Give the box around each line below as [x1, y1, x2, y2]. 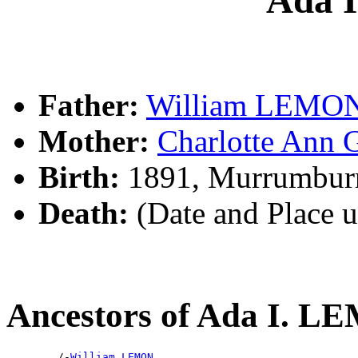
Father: [38, 88, 139, 123]
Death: [38, 196, 129, 231]
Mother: [38, 124, 149, 159]
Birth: [38, 160, 120, 195]
